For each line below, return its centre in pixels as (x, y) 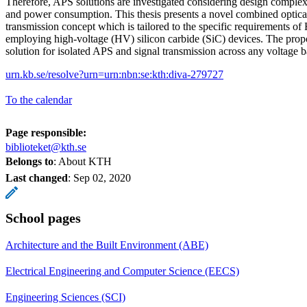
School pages (43, 218)
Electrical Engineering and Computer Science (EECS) (122, 271)
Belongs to (29, 161)
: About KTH (83, 161)
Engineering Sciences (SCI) (65, 297)
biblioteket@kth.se (46, 147)
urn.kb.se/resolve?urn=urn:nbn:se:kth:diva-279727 (114, 74)
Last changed (37, 177)
